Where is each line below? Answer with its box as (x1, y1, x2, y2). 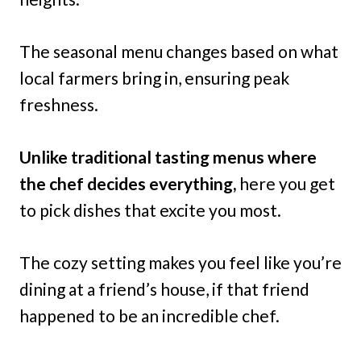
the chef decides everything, (19, 173, 239, 193)
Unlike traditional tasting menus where (19, 147, 317, 167)
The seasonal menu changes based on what (19, 41, 338, 61)
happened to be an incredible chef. (19, 305, 280, 326)
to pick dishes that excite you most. (19, 200, 281, 220)
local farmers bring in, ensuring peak (19, 68, 289, 88)
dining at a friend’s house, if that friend (19, 279, 309, 299)
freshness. (19, 94, 98, 114)
